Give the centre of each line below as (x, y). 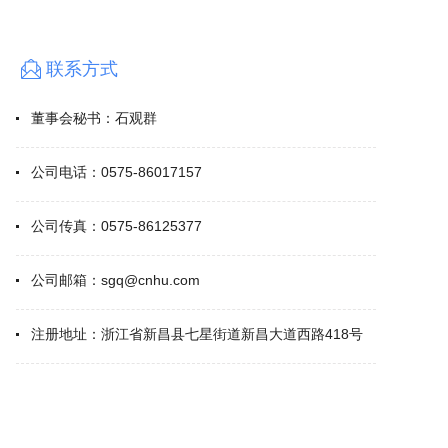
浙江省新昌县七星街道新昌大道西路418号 (232, 334)
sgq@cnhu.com (150, 280)
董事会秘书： (73, 118)
